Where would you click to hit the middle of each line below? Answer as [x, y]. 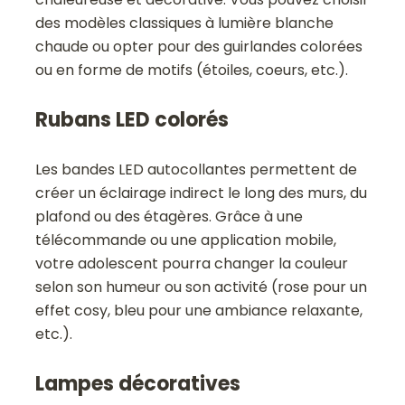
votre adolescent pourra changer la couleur [192, 264]
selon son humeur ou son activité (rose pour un [202, 287]
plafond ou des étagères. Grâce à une [170, 217]
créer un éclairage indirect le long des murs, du [202, 193]
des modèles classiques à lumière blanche [185, 24]
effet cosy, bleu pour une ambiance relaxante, [199, 311]
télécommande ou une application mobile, [186, 240]
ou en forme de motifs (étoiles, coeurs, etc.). [192, 71]
